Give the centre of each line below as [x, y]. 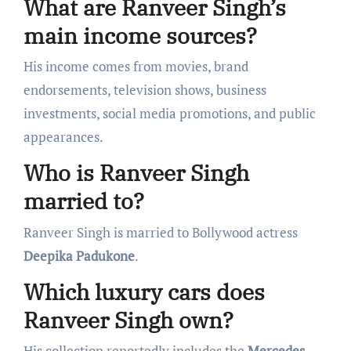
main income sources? [140, 35]
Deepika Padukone [79, 255]
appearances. [63, 137]
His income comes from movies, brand [136, 67]
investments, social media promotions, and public [169, 114]
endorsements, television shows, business [145, 90]
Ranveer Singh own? [128, 320]
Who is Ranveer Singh [136, 173]
